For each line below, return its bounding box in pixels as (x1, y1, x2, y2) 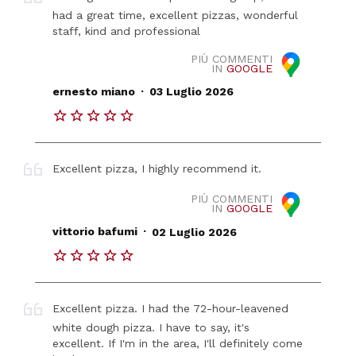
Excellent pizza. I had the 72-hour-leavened (52, 302, 289, 315)
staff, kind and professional (52, 25, 201, 38)
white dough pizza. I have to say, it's (52, 321, 250, 335)
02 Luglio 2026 (151, 225, 237, 238)
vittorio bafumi (52, 225, 138, 238)
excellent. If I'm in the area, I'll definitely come (52, 337, 304, 350)
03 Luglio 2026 (149, 85, 234, 99)
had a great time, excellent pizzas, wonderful (52, 9, 299, 22)
